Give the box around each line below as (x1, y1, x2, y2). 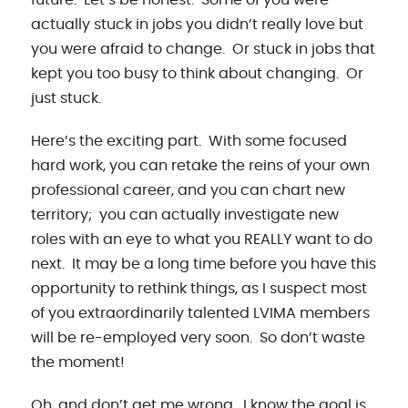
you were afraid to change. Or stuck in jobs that (31, 41, 376, 56)
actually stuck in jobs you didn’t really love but (31, 16, 364, 32)
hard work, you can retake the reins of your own (31, 158, 371, 173)
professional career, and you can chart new (31, 182, 346, 198)
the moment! (31, 354, 126, 370)
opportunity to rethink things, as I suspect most (31, 280, 368, 296)
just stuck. (31, 90, 102, 106)
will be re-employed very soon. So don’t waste (31, 330, 366, 345)
